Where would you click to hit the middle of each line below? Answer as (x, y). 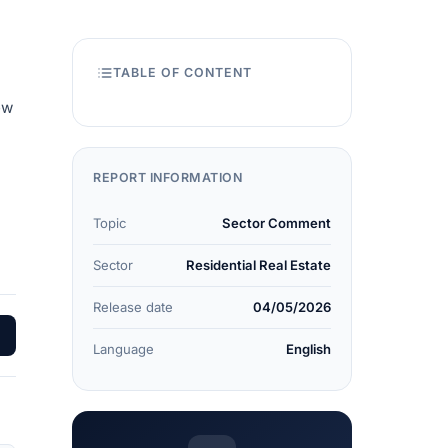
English (308, 349)
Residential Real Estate (258, 265)
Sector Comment (276, 223)
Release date (133, 307)
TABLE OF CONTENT (182, 72)
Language (123, 349)
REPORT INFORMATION (167, 177)
